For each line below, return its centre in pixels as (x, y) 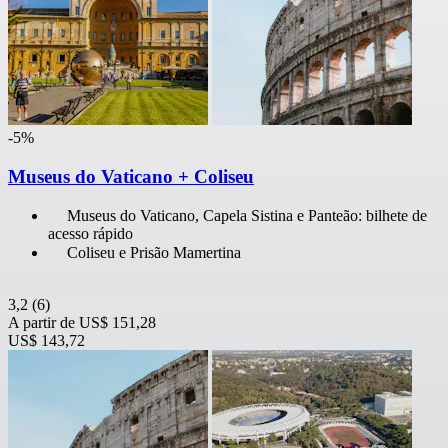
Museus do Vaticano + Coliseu (131, 176)
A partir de (41, 323)
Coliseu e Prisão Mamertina (154, 253)
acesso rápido (90, 234)
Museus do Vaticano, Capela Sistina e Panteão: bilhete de (247, 216)
